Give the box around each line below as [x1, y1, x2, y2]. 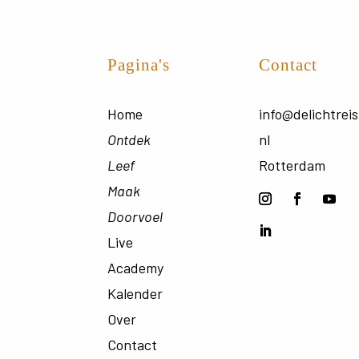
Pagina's [107, 55, 171, 75]
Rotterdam [259, 156, 326, 175]
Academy [107, 259, 164, 277]
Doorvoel [107, 208, 163, 226]
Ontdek [107, 131, 151, 149]
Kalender [107, 284, 163, 303]
